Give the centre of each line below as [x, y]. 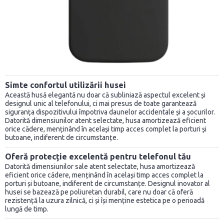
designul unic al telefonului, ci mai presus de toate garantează [101, 104]
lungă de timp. [27, 209]
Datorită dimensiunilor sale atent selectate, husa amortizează [100, 167]
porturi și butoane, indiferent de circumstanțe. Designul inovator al [107, 184]
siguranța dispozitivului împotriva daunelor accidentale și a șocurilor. [110, 112]
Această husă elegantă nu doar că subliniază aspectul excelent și [105, 95]
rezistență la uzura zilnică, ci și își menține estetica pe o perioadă [105, 201]
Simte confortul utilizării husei [65, 85]
